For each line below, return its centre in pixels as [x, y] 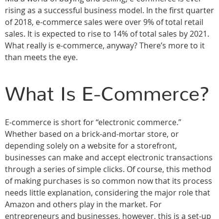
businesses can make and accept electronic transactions [109, 158]
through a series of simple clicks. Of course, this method [108, 169]
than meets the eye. [42, 57]
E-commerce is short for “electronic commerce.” [93, 122]
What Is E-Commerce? [107, 95]
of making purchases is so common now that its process [109, 181]
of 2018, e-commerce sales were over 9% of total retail [104, 22]
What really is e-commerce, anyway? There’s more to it [105, 46]
